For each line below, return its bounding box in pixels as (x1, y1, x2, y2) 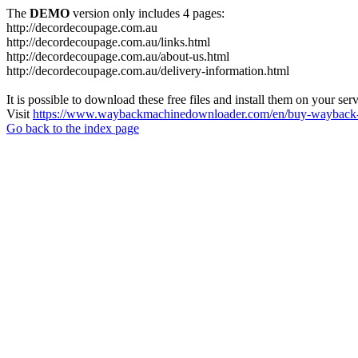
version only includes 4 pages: (70, 6, 225, 20)
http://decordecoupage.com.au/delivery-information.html (6, 64, 289, 78)
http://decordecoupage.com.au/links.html (6, 35, 210, 49)
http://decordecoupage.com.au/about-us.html (6, 50, 229, 63)
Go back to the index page (6, 121, 139, 135)
